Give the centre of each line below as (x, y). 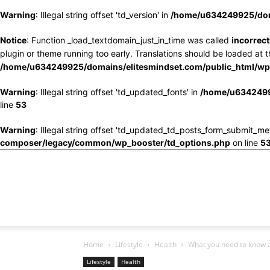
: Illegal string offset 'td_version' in (103, 15)
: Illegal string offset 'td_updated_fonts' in (118, 92)
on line (245, 143)
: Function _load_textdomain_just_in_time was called (129, 40)
